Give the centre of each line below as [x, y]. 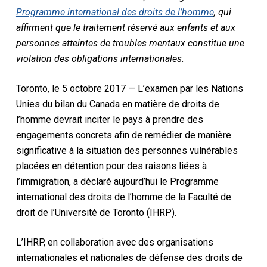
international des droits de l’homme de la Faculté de [123, 197]
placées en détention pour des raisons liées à [111, 166]
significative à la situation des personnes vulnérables [127, 150]
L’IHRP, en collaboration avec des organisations [114, 242]
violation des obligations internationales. [100, 58]
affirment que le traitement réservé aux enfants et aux [125, 27]
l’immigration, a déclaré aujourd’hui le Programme [117, 181]
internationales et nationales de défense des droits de [129, 257]
